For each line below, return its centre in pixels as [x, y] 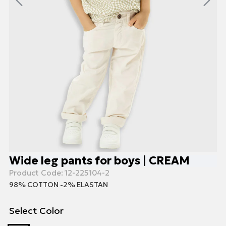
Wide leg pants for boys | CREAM [99, 161]
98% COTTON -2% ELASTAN [59, 185]
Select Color [36, 211]
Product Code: [36, 173]
